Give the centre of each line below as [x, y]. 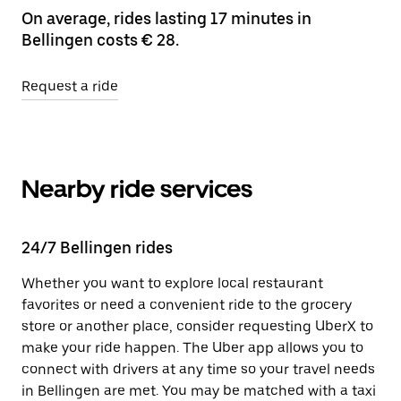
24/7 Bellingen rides [97, 247]
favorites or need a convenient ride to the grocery [187, 305]
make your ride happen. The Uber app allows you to [192, 348]
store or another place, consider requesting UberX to [197, 326]
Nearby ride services [137, 189]
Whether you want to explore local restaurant [172, 283]
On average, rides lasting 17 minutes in [166, 18]
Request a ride [70, 86]
